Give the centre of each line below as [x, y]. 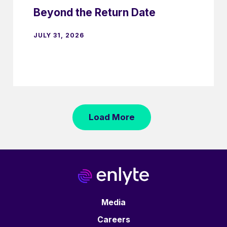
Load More [112, 117]
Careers [113, 220]
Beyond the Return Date [94, 12]
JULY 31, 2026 [59, 35]
